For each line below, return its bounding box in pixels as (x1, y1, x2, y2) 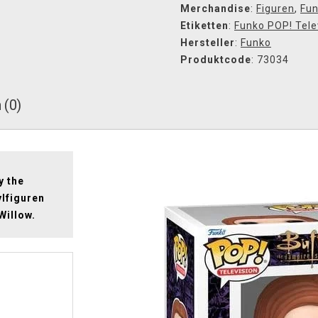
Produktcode (180, 54, 251, 65)
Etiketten (180, 20, 229, 31)
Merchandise (180, 3, 251, 14)
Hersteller (180, 37, 235, 48)
